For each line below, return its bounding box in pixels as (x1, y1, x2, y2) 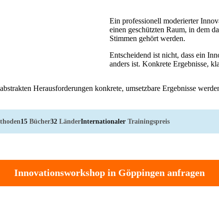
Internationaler (81, 117, 126, 125)
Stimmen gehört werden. (109, 34, 185, 43)
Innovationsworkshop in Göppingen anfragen (14, 167, 205, 178)
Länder (57, 117, 81, 125)
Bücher (27, 117, 50, 125)
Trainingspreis (126, 117, 170, 125)
